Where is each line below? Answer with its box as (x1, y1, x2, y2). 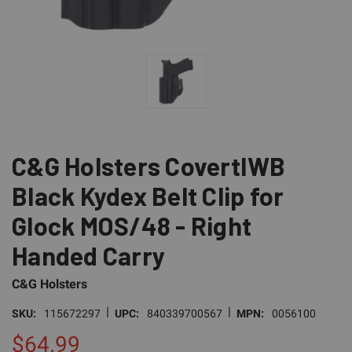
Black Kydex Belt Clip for (12, 180, 284, 211)
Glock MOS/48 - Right (12, 210, 251, 240)
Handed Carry (12, 240, 165, 270)
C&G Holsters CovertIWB (12, 150, 286, 181)
